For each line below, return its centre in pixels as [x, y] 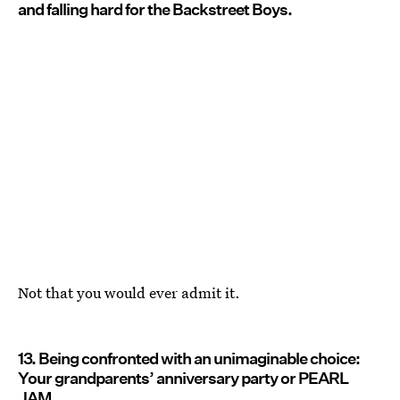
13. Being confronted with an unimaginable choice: [189, 358]
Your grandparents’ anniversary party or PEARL [183, 378]
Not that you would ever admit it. [129, 292]
